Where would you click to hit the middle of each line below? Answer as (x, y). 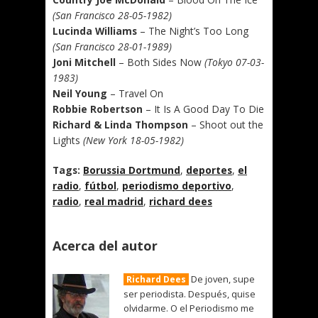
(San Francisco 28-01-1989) (112, 46)
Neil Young (80, 93)
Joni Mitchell (84, 62)
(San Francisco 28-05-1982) (112, 15)
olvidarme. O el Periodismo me (189, 308)
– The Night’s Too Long (193, 31)
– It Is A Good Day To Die (203, 109)
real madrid (114, 201)
